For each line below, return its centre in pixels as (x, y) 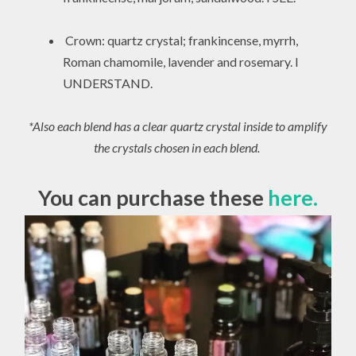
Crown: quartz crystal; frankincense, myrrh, (181, 40)
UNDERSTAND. (109, 83)
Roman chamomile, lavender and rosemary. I (181, 61)
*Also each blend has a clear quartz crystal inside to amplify (178, 126)
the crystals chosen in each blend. (176, 147)
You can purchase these (153, 198)
